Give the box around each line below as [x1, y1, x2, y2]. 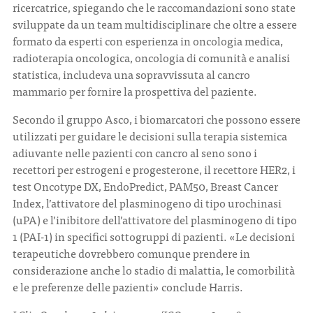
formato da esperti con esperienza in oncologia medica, [13, 31, 283, 50]
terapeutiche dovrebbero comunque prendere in [13, 244, 250, 262]
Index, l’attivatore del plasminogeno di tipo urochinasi [13, 194, 282, 212]
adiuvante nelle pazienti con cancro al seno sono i [13, 143, 257, 161]
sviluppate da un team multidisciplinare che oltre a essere [13, 15, 297, 33]
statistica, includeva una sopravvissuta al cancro [13, 65, 250, 83]
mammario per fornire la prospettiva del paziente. [13, 82, 257, 100]
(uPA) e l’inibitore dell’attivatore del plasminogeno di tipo [13, 210, 297, 228]
